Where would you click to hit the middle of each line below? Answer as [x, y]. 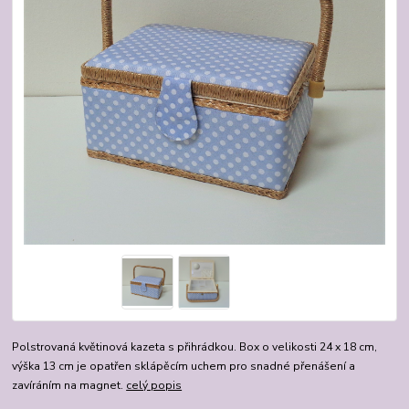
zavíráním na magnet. [69, 385]
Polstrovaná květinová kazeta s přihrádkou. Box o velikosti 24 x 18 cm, [195, 346]
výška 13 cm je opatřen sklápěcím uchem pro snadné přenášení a [184, 366]
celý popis [154, 385]
